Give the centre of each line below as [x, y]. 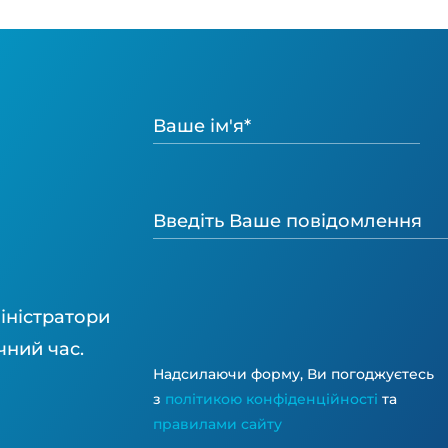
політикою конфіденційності [272, 399]
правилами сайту [218, 424]
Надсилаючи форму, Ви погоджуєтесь [294, 374]
